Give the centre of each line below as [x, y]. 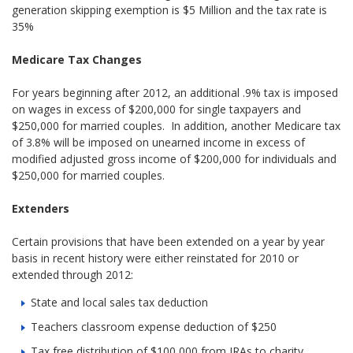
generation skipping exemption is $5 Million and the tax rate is [170, 9]
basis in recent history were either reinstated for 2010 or [156, 258]
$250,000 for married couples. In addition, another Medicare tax [176, 125]
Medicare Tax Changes [77, 59]
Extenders [41, 208]
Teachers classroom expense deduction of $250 [154, 326]
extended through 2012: [73, 274]
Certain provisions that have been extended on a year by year [169, 241]
